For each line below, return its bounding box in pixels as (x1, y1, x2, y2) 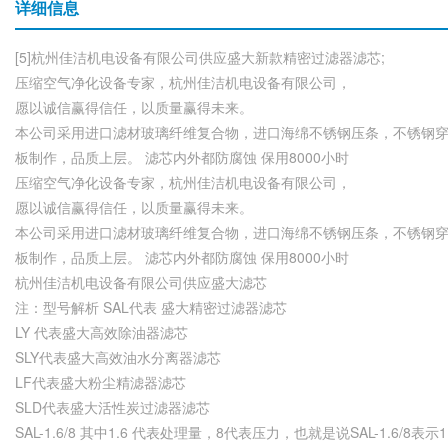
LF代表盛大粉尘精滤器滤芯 (15, 372, 186, 392)
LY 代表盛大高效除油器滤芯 (15, 322, 188, 342)
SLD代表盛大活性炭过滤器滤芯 (15, 397, 210, 417)
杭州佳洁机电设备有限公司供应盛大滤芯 (15, 272, 267, 292)
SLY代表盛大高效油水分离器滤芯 (15, 347, 221, 367)
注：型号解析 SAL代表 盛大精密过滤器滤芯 (15, 297, 287, 317)
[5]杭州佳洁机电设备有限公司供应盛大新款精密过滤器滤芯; (15, 47, 385, 67)
